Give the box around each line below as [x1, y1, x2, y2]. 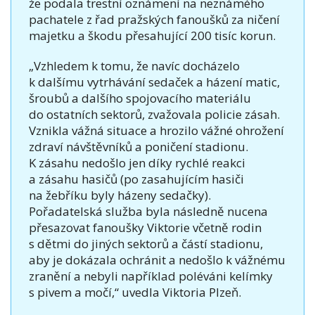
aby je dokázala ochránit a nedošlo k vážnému [29, 251, 285, 268]
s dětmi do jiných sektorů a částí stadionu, [29, 235, 263, 252]
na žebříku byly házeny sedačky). [29, 186, 211, 203]
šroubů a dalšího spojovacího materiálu [29, 89, 251, 106]
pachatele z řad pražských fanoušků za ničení [29, 11, 280, 27]
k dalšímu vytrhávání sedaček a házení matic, [29, 73, 280, 90]
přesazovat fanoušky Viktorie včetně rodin [29, 219, 262, 236]
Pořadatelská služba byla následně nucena [29, 202, 268, 219]
